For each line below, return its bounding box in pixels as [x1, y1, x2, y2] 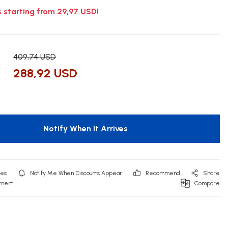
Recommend [146, 169, 180, 177]
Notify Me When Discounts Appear [30, 169, 122, 177]
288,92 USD [13, 66, 77, 80]
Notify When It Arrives [43, 124, 128, 133]
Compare [194, 180, 220, 187]
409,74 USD [13, 52, 56, 62]
